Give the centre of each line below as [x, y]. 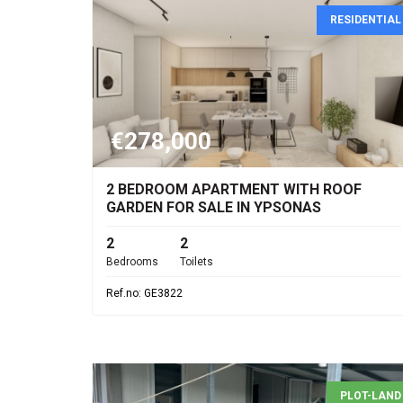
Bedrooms [132, 262]
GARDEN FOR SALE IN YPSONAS [214, 207]
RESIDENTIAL [366, 20]
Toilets [197, 262]
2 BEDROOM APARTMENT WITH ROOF [234, 189]
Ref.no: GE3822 [144, 293]
